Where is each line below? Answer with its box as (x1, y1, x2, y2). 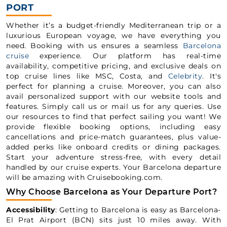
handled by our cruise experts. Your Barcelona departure (6, 163, 221, 172)
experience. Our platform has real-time (29, 51, 221, 60)
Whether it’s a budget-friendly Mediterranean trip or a (6, 21, 221, 30)
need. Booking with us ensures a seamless (6, 41, 183, 50)
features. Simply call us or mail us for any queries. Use (6, 102, 221, 111)
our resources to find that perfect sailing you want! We (6, 112, 221, 121)
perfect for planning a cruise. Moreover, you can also (6, 82, 221, 91)
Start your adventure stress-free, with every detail (6, 153, 221, 162)
